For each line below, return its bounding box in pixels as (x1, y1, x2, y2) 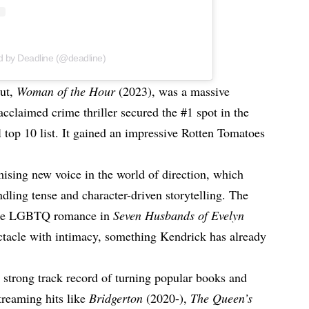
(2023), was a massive (119, 82, 230, 99)
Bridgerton (89, 289, 147, 306)
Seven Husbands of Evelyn (113, 206, 245, 223)
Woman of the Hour (17, 82, 119, 99)
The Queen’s (190, 289, 253, 306)
